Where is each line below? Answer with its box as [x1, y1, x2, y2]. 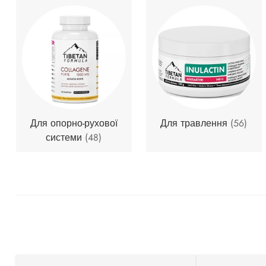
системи [46, 130, 85, 144]
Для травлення [160, 116, 231, 130]
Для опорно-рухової [30, 116, 118, 130]
